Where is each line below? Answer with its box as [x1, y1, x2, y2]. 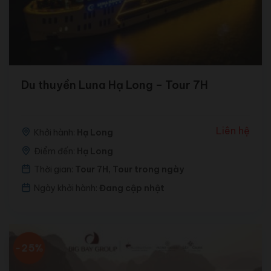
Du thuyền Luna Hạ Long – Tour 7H [21, 78, 208, 93]
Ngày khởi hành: [33, 182, 99, 194]
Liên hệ [216, 125, 250, 137]
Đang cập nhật [99, 182, 165, 194]
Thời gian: [33, 164, 75, 175]
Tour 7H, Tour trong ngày [74, 164, 184, 175]
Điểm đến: [33, 145, 77, 157]
